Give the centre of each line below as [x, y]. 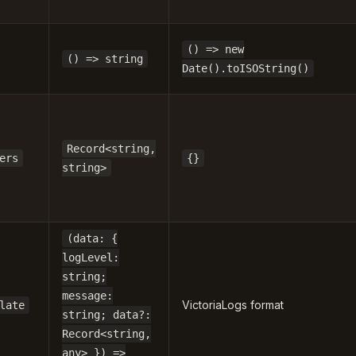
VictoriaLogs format [233, 305]
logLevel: [91, 257]
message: [87, 296]
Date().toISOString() [246, 68]
